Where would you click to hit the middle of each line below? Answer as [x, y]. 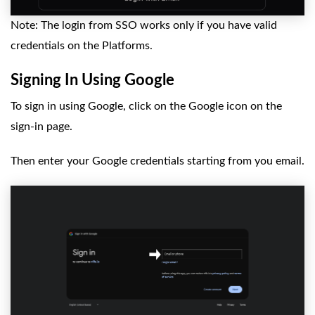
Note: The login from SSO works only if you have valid [144, 25]
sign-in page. [41, 126]
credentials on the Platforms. [82, 45]
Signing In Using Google [92, 80]
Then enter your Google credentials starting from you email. [157, 161]
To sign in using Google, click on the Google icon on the [146, 106]
